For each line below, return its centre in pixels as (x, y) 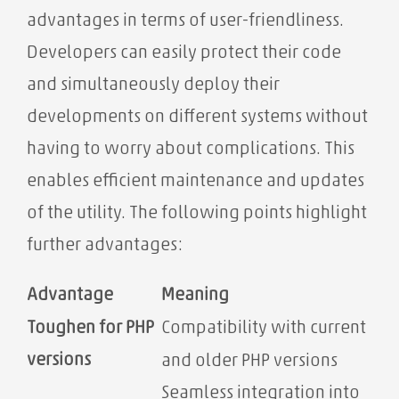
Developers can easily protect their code (184, 54)
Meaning (195, 296)
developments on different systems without (197, 118)
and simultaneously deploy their (153, 86)
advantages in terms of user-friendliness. (185, 22)
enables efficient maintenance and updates (195, 182)
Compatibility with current (264, 329)
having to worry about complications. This (191, 150)
